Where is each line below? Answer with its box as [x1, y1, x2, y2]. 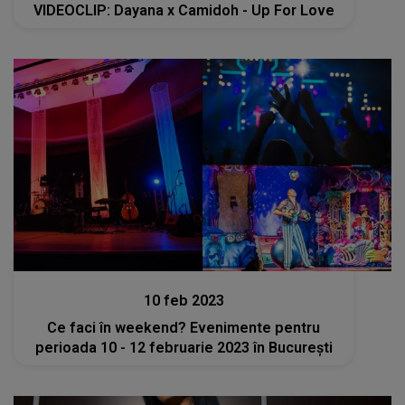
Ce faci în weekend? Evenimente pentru [47, 319, 321, 337]
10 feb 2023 [143, 292, 224, 310]
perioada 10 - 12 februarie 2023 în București [34, 339, 333, 357]
